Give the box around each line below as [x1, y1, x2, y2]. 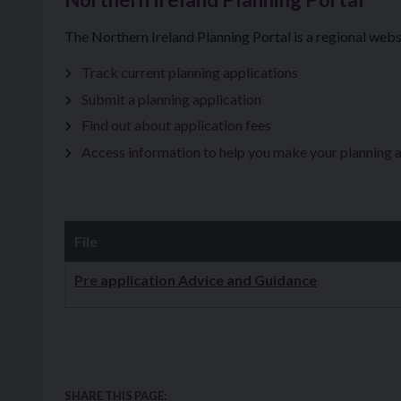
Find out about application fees [81, 116, 272, 134]
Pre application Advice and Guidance [74, 270, 317, 288]
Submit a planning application [81, 90, 262, 107]
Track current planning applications [81, 64, 299, 81]
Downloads [65, 263, 135, 281]
